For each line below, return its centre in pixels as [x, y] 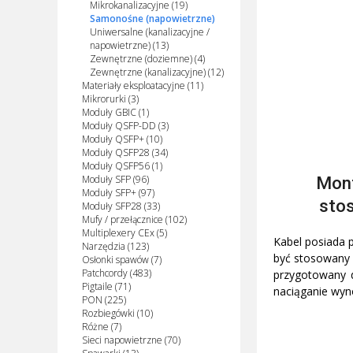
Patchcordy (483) [116, 273]
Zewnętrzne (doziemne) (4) [147, 59]
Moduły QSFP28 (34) [124, 153]
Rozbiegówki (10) [117, 314]
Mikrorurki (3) [110, 99]
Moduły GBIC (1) [115, 113]
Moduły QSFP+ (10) [122, 139]
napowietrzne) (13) [129, 46]
